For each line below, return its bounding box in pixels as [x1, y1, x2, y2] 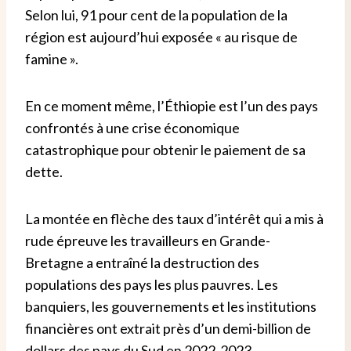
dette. [25, 162, 63, 180]
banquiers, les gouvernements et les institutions [25, 297, 317, 315]
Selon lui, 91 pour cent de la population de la [25, 5, 288, 24]
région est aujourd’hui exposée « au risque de [25, 27, 298, 45]
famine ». [25, 49, 78, 67]
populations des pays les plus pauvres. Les [25, 275, 278, 293]
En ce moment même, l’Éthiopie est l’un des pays [25, 96, 318, 114]
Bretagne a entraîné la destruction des [25, 253, 259, 271]
